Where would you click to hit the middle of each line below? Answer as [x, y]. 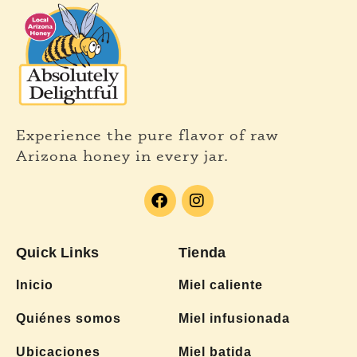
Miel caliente [221, 285]
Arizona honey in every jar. [122, 155]
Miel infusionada [234, 319]
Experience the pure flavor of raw [147, 135]
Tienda [202, 253]
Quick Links [58, 253]
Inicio [35, 285]
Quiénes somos [69, 319]
